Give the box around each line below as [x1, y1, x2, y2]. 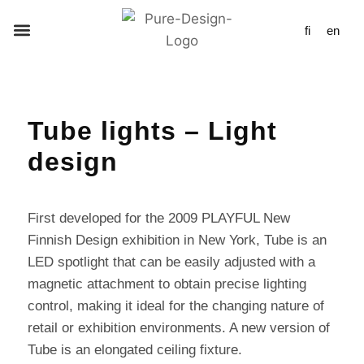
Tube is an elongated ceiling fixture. [28, 342, 242, 357]
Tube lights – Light [28, 116, 277, 145]
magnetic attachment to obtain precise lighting [28, 276, 306, 292]
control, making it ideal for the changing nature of [28, 298, 324, 314]
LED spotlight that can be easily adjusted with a [28, 254, 315, 270]
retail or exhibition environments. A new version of [28, 320, 330, 336]
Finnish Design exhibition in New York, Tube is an [28, 232, 327, 248]
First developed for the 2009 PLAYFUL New [28, 210, 290, 226]
